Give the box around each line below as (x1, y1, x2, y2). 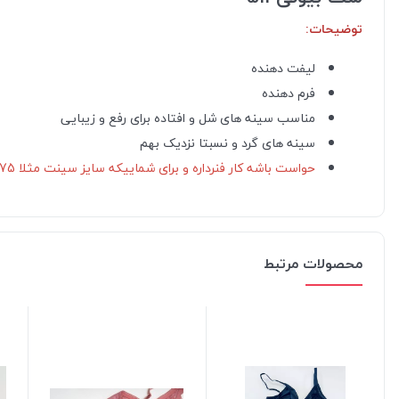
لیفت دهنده (251, 57, 315, 80)
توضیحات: (305, 18, 362, 41)
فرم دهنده (262, 82, 315, 105)
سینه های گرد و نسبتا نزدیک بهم (136, 132, 315, 155)
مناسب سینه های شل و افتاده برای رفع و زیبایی (61, 107, 315, 130)
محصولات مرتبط (264, 251, 362, 277)
